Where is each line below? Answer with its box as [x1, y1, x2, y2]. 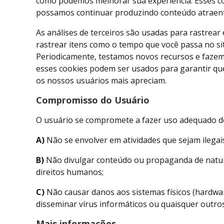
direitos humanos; [36, 166, 103, 178]
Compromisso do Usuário [36, 94, 149, 106]
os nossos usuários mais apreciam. [36, 75, 166, 86]
